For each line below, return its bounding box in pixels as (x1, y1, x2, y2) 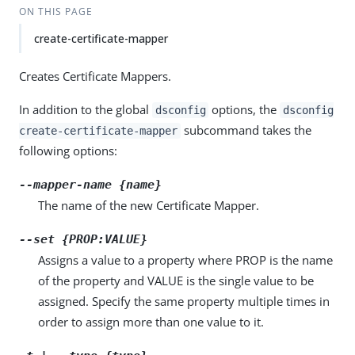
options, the (208, 101, 281, 117)
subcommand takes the (180, 122, 311, 138)
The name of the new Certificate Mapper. (38, 197, 259, 213)
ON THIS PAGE (18, 5, 93, 18)
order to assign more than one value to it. (38, 314, 264, 330)
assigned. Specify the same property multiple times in (38, 293, 330, 309)
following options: (19, 143, 117, 158)
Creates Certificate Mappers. (19, 68, 171, 84)
